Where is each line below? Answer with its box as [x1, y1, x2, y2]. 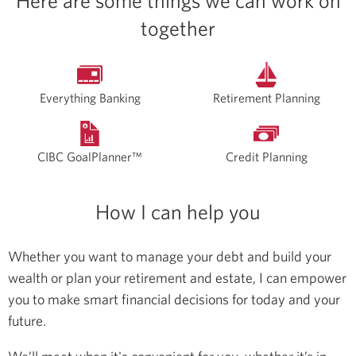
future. [8, 311, 46, 330]
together [141, 15, 215, 41]
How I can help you [95, 199, 261, 225]
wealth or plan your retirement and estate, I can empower [8, 268, 346, 287]
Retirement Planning [212, 89, 320, 106]
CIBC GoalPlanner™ [37, 148, 142, 164]
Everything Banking [39, 89, 141, 106]
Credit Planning [225, 148, 308, 164]
